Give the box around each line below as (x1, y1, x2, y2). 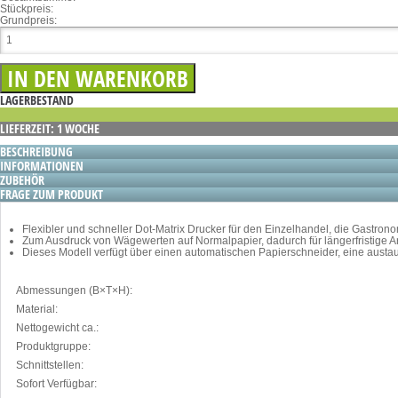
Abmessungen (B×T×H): (16, 283, 132, 297)
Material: (16, 302, 58, 315)
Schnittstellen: (16, 358, 84, 371)
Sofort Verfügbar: (16, 377, 97, 390)
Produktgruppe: (16, 339, 91, 353)
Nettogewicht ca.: (16, 321, 99, 334)
